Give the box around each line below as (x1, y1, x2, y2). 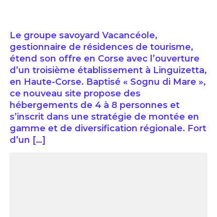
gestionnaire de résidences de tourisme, (10, 42, 193, 53)
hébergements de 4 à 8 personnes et (10, 100, 180, 111)
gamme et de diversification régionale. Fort (10, 123, 206, 134)
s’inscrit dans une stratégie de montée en (10, 111, 199, 123)
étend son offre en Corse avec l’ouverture (10, 53, 200, 64)
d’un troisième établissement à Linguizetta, (10, 65, 207, 76)
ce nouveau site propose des (10, 88, 140, 99)
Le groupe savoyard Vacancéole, (10, 30, 157, 41)
